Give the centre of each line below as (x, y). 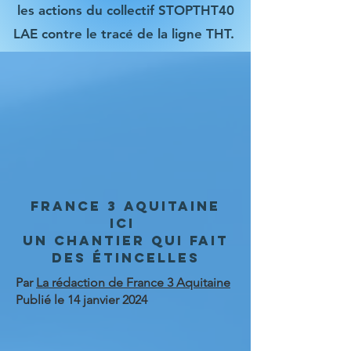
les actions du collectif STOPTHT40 (125, 10)
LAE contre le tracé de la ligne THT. (125, 34)
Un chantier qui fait (125, 241)
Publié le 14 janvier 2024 (81, 300)
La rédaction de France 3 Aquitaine (133, 282)
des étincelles (125, 258)
